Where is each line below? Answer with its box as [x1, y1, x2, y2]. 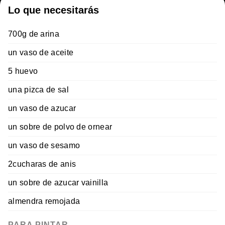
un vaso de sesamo [8, 141, 80, 150]
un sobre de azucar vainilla [8, 178, 108, 187]
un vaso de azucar [8, 104, 76, 113]
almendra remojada [8, 197, 80, 206]
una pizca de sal [8, 85, 69, 94]
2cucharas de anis [8, 160, 76, 169]
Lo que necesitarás [8, 5, 99, 16]
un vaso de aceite [8, 48, 74, 57]
